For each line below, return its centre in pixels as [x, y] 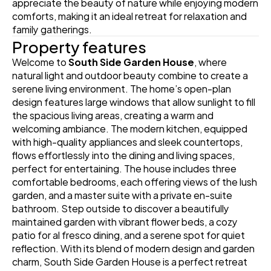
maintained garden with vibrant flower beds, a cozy [125, 221]
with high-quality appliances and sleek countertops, [127, 141]
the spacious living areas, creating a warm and [113, 115]
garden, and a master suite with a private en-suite [122, 194]
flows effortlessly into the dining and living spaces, [123, 155]
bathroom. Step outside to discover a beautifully [121, 208]
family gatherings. [52, 29]
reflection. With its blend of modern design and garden [133, 248]
